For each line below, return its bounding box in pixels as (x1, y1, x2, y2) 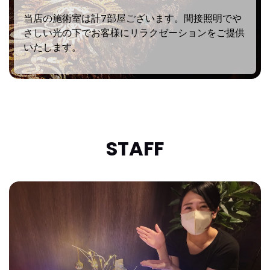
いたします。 (24, 41, 82, 54)
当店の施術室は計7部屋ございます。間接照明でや (24, 12, 242, 25)
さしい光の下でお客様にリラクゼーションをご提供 (24, 27, 246, 40)
